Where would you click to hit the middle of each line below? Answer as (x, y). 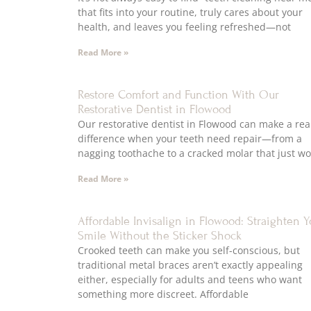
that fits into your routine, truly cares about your (190, 12)
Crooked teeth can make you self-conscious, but (189, 251)
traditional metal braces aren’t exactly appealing (190, 265)
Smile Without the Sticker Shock (160, 236)
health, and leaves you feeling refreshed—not (184, 27)
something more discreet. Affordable (163, 294)
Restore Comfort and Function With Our (178, 95)
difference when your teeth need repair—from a (190, 139)
